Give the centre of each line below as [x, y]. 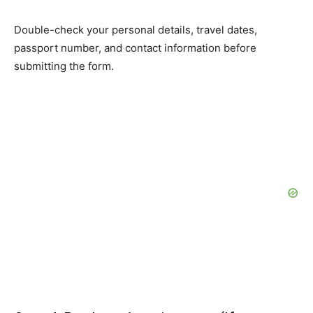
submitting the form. [64, 66]
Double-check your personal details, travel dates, [136, 30]
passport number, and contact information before [135, 48]
